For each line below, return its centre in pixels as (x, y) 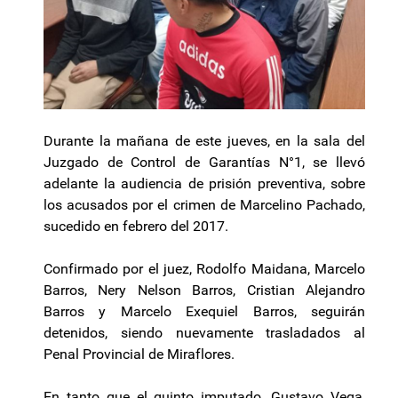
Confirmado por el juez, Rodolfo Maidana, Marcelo (204, 269)
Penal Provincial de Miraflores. (139, 354)
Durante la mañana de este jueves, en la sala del (204, 141)
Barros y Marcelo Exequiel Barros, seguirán (204, 312)
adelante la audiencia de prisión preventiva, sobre (204, 184)
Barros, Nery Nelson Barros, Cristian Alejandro (204, 291)
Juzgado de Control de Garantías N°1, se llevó (204, 163)
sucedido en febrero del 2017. (136, 227)
